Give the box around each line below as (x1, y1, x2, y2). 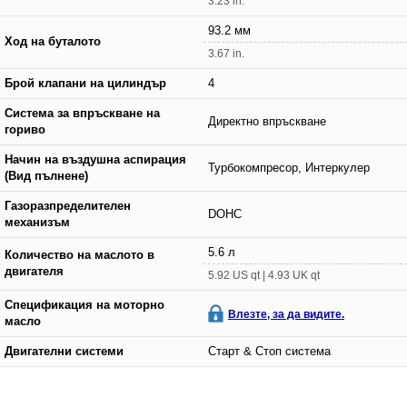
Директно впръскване (208, 114, 326, 128)
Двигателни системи (5, 344, 124, 358)
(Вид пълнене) (5, 169, 88, 183)
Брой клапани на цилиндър (5, 76, 166, 90)
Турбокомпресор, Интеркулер (208, 161, 370, 174)
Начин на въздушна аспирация (5, 153, 186, 166)
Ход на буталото (5, 35, 101, 48)
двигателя (5, 264, 64, 278)
